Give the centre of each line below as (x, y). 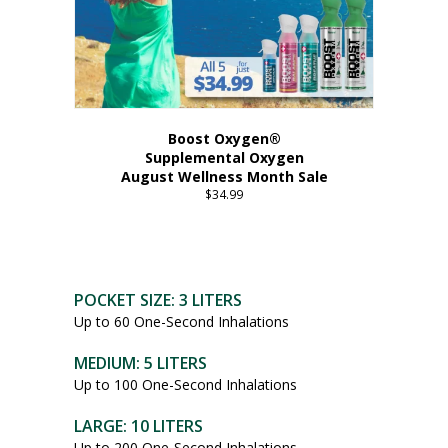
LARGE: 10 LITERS (138, 425)
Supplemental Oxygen (224, 157)
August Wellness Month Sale (224, 176)
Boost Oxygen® (224, 138)
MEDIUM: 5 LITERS (140, 362)
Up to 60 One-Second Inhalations (181, 321)
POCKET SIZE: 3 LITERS (158, 299)
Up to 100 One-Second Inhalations (185, 384)
